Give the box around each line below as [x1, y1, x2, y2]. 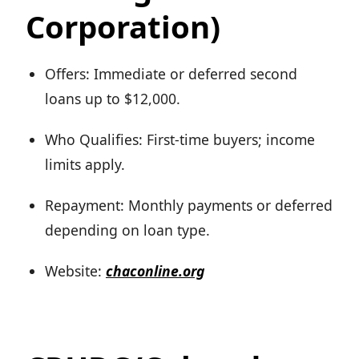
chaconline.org [106, 261, 204, 281]
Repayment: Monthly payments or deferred [45, 196, 333, 216]
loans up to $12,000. [45, 89, 180, 109]
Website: [45, 261, 106, 281]
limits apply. [45, 155, 125, 175]
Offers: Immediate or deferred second [45, 64, 297, 84]
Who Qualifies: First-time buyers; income [45, 130, 315, 150]
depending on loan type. [45, 220, 210, 240]
